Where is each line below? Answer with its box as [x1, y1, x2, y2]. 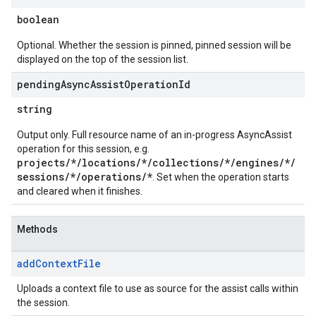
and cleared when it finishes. [17, 186, 142, 197]
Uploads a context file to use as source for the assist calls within [17, 283, 298, 294]
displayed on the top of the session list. [17, 54, 188, 65]
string [17, 102, 52, 116]
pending [17, 78, 61, 91]
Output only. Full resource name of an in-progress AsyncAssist [17, 129, 292, 140]
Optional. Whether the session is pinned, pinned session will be [17, 39, 291, 51]
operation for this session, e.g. [17, 143, 150, 154]
